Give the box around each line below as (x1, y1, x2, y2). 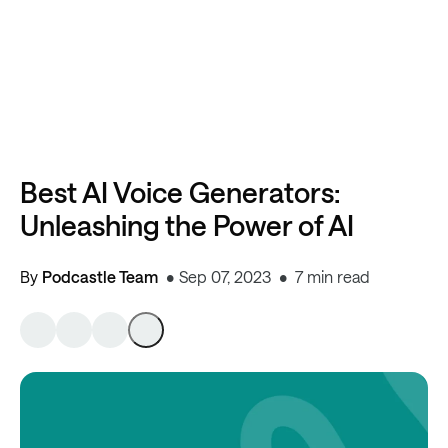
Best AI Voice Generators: (20, 176, 340, 208)
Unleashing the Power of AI (20, 209, 354, 241)
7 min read (295, 267, 370, 286)
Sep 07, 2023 (179, 267, 271, 286)
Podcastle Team (42, 267, 158, 286)
